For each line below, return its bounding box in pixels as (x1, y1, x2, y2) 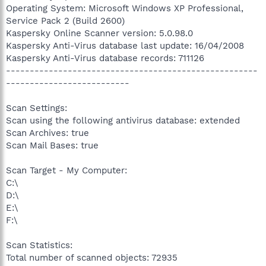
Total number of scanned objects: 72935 (6, 252, 178, 263)
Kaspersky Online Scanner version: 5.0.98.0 (6, 27, 193, 39)
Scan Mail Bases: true (6, 140, 99, 151)
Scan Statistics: (6, 239, 72, 251)
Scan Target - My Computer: (6, 164, 127, 176)
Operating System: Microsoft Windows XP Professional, (6, 2, 243, 14)
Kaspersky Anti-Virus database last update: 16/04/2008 (6, 40, 244, 51)
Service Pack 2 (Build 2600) (6, 15, 125, 26)
